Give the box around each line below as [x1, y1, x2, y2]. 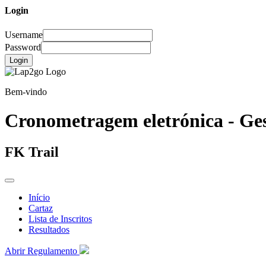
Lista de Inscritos [28, 214, 92, 224]
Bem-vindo [5, 86, 47, 97]
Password [5, 42, 41, 52]
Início [28, 192, 50, 203]
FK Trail [5, 144, 59, 160]
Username [5, 29, 43, 40]
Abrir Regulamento [5, 246, 77, 256]
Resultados [28, 224, 69, 235]
